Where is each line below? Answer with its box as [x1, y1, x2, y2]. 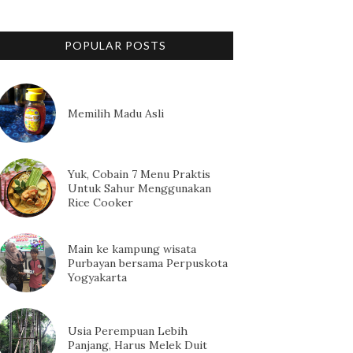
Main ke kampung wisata [68, 241, 196, 256]
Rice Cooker [68, 195, 133, 210]
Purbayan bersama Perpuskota [68, 255, 228, 270]
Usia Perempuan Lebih [68, 323, 188, 338]
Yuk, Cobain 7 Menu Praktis [68, 166, 210, 181]
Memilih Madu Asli [68, 106, 164, 121]
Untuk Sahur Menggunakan [68, 180, 211, 195]
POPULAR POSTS [64, 39, 166, 53]
